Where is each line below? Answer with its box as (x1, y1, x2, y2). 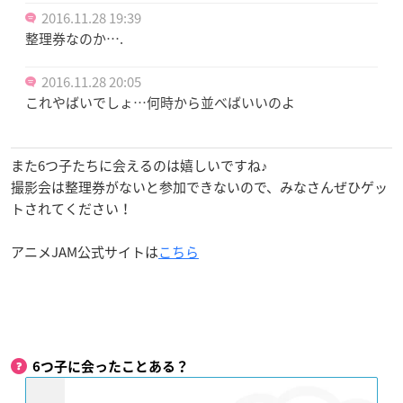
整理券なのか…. (25, 28, 123, 49)
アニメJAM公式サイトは (11, 241, 158, 262)
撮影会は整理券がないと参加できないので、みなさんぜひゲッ (11, 176, 388, 197)
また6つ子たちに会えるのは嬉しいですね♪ (11, 155, 268, 175)
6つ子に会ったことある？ (32, 359, 189, 373)
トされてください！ (11, 198, 132, 219)
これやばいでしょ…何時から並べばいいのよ (25, 92, 295, 112)
